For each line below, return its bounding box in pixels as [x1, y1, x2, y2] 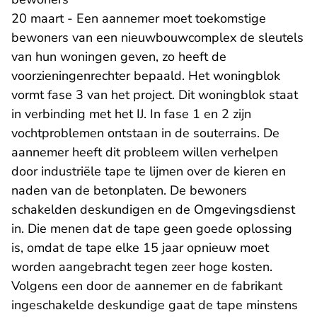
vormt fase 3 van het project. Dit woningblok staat [11, 86, 298, 104]
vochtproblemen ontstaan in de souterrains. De [11, 125, 279, 142]
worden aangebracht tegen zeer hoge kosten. [11, 258, 272, 276]
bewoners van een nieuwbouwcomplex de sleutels [11, 29, 304, 47]
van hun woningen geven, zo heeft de [11, 48, 226, 66]
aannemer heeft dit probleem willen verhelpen [11, 144, 278, 161]
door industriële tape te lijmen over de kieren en [11, 163, 286, 180]
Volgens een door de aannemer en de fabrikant [11, 277, 282, 295]
